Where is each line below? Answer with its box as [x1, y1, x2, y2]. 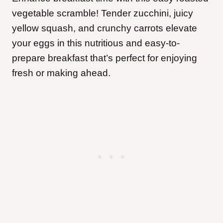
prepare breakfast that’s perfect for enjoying [12, 53, 197, 63]
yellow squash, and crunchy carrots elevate [12, 23, 197, 33]
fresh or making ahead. [12, 68, 143, 78]
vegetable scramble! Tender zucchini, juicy [12, 8, 193, 18]
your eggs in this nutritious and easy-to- [12, 38, 180, 48]
